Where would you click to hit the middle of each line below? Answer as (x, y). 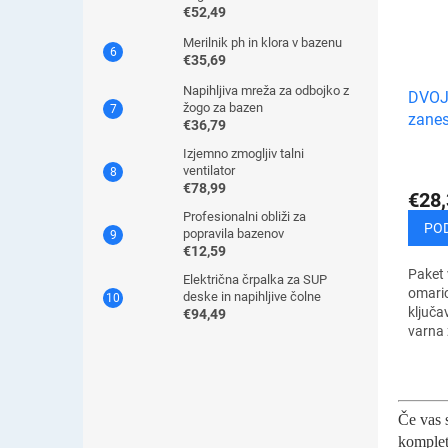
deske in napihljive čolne (252, 296)
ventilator (209, 170)
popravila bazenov (233, 233)
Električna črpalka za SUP (255, 279)
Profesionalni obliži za (244, 216)
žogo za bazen (223, 107)
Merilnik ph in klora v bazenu (262, 42)
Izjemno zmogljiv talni (243, 153)
